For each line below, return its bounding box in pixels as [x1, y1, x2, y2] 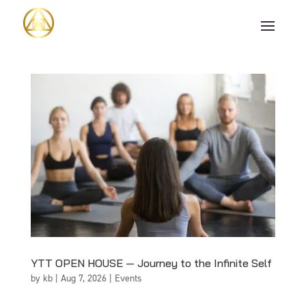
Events [114, 271, 142, 285]
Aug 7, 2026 [60, 271, 107, 285]
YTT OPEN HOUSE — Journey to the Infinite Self [30, 255, 272, 270]
